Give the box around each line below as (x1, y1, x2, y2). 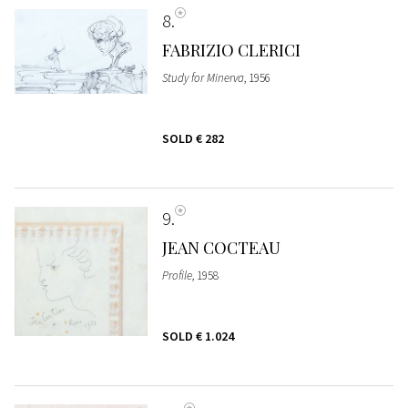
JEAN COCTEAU (161, 236, 280, 259)
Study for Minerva (161, 69, 244, 86)
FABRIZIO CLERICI (161, 38, 301, 61)
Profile (161, 267, 192, 283)
